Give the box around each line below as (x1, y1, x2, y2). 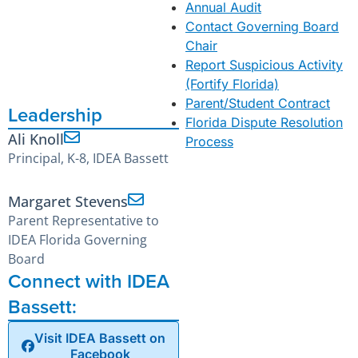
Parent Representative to (8, 212, 159, 230)
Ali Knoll (8, 129, 64, 149)
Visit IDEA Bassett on (34, 330, 165, 347)
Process (185, 133, 233, 150)
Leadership (8, 101, 102, 129)
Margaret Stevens (8, 192, 128, 212)
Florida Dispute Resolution (185, 114, 343, 131)
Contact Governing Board (185, 18, 339, 35)
